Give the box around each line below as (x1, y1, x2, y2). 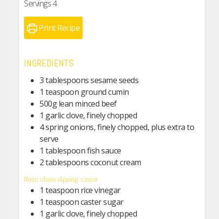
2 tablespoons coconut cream (40, 157, 141, 168)
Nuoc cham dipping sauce (24, 174, 98, 184)
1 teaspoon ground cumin (40, 87, 129, 98)
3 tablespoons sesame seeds (40, 75, 138, 86)
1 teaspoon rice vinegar (40, 184, 121, 196)
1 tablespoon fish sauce (40, 145, 121, 156)
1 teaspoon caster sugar (40, 196, 124, 207)
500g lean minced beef (40, 98, 117, 109)
